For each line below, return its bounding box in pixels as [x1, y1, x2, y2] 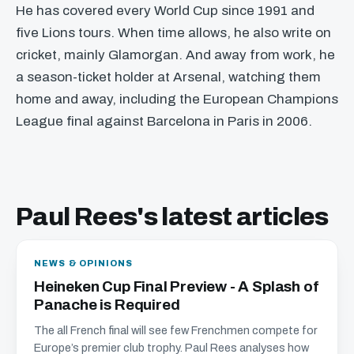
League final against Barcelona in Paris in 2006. [16, 114, 312, 129]
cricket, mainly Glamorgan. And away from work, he [16, 47, 335, 62]
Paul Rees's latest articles [16, 203, 329, 231]
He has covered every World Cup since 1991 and [16, 3, 314, 18]
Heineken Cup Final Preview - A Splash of [34, 278, 319, 295]
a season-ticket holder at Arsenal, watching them [16, 70, 321, 85]
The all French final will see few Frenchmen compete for [34, 324, 318, 337]
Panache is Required [34, 296, 180, 313]
